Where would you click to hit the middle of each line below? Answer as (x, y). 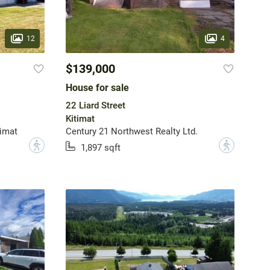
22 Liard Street (95, 106)
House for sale (97, 88)
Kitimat (80, 119)
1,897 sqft (100, 147)
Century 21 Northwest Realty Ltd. (131, 132)
